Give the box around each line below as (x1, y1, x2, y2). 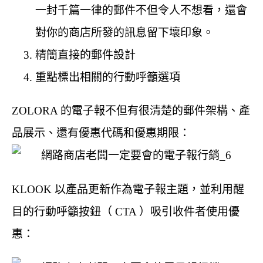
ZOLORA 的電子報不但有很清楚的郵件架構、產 (12, 104, 250, 117)
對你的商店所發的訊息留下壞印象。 (35, 26, 214, 39)
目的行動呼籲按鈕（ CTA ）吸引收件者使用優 (12, 205, 240, 218)
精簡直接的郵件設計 (35, 48, 136, 61)
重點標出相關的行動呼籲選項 (35, 70, 180, 83)
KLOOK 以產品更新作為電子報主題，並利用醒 (12, 183, 244, 195)
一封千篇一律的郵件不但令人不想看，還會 (35, 4, 247, 16)
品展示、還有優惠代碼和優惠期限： (12, 126, 190, 139)
